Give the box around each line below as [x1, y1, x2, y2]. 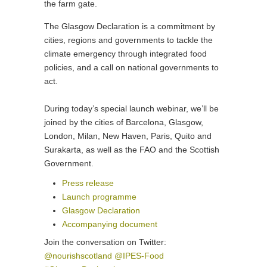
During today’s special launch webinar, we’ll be [44, 104, 219, 113]
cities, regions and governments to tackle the [44, 35, 213, 45]
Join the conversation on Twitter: [44, 237, 166, 247]
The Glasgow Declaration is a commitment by [44, 21, 215, 31]
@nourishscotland [44, 251, 112, 260]
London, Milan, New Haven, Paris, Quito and [44, 131, 212, 141]
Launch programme [62, 192, 136, 201]
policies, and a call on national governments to [44, 63, 219, 72]
